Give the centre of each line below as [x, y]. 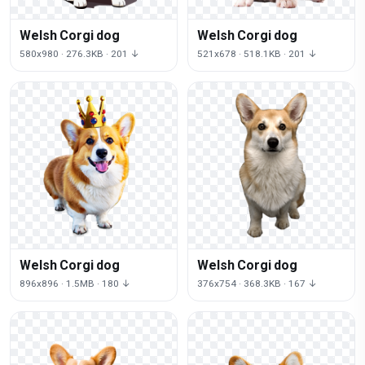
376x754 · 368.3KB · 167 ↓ [257, 283]
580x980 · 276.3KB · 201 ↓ [80, 53]
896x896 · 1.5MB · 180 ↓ [75, 283]
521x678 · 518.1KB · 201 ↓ [257, 53]
